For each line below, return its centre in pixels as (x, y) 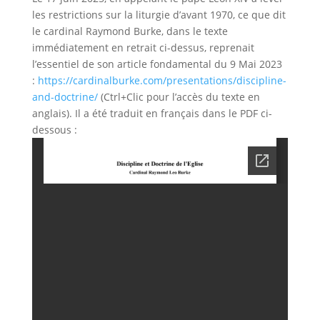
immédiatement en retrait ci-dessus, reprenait (143, 47)
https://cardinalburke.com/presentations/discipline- (162, 80)
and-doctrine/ (65, 97)
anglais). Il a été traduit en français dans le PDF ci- (152, 113)
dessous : (54, 130)
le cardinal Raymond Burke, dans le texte (130, 31)
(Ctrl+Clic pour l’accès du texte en (179, 97)
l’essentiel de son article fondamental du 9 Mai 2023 (157, 64)
